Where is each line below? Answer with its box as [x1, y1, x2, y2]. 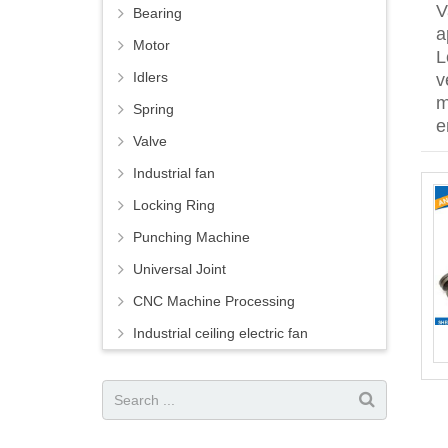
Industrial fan [133, 165, 215, 182]
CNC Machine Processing [133, 293, 295, 310]
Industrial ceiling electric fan [133, 325, 308, 342]
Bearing [133, 5, 182, 22]
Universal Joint [133, 261, 226, 278]
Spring [133, 101, 174, 118]
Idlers [133, 69, 168, 86]
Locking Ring [133, 197, 215, 214]
